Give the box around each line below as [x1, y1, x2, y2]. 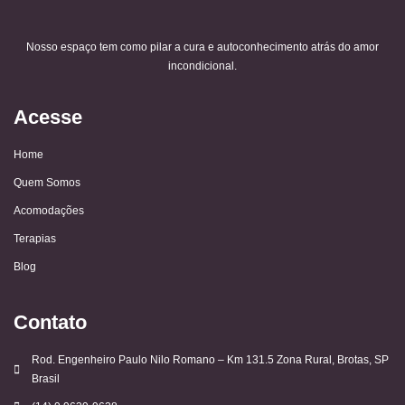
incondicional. [168, 60, 237, 73]
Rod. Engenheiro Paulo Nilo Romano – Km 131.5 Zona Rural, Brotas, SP [32, 353, 389, 366]
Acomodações [14, 203, 84, 217]
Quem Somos [14, 175, 80, 189]
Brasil [32, 372, 60, 385]
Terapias [14, 231, 56, 245]
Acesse [14, 105, 82, 128]
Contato [14, 310, 87, 334]
